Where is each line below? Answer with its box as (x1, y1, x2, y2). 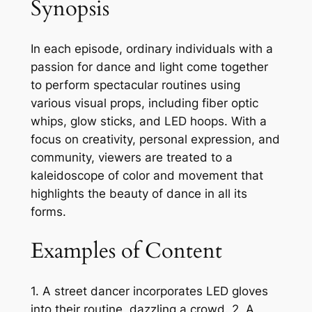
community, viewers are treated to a (30, 150, 233, 164)
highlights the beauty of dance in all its (30, 186, 247, 201)
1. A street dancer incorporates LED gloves (30, 284, 268, 299)
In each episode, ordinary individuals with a (30, 41, 273, 56)
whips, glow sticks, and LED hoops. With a (30, 114, 267, 128)
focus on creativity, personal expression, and (30, 132, 280, 146)
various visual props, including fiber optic (30, 95, 258, 110)
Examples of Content (30, 236, 222, 266)
